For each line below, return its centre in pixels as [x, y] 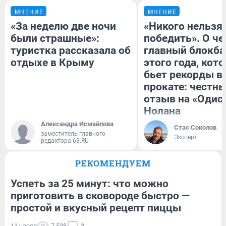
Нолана [162, 111]
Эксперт [186, 137]
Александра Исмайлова [77, 124]
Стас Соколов [195, 127]
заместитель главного [73, 133]
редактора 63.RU [65, 140]
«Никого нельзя [183, 26]
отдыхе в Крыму [52, 62]
